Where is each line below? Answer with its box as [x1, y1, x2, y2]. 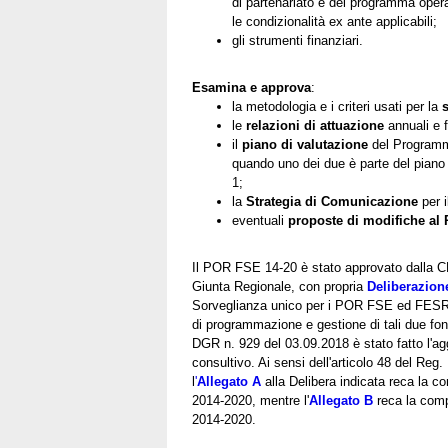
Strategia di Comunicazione [246, 193, 422, 209]
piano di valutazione [238, 136, 368, 152]
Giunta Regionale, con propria [192, 278, 367, 294]
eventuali [232, 212, 288, 228]
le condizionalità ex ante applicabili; [232, 13, 437, 29]
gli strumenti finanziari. [232, 32, 363, 48]
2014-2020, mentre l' [192, 392, 309, 408]
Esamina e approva [192, 79, 311, 95]
